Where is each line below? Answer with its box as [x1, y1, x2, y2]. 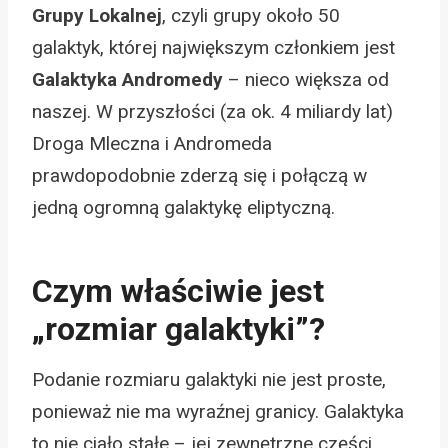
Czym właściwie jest [32, 271, 324, 310]
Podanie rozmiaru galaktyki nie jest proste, [32, 367, 386, 391]
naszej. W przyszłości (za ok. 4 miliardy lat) [32, 99, 393, 123]
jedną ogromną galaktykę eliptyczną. [32, 195, 335, 219]
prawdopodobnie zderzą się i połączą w [32, 163, 367, 187]
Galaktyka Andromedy [32, 67, 223, 91]
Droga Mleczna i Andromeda [32, 131, 272, 155]
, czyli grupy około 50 [162, 3, 340, 27]
